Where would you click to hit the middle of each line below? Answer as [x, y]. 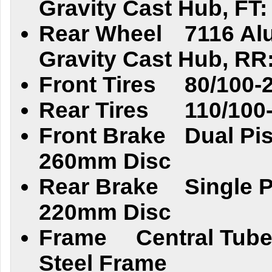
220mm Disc [105, 212]
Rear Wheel [100, 34]
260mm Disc [105, 161]
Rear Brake [99, 187]
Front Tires [97, 85]
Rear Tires [94, 110]
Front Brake [102, 136]
